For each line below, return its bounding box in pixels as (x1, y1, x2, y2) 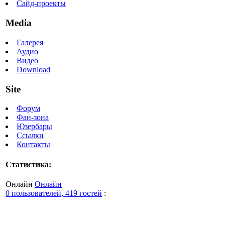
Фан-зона (17, 113, 49, 122)
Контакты (17, 140, 50, 149)
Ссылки (17, 131, 44, 140)
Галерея (17, 38, 43, 47)
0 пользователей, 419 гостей (6, 188, 102, 197)
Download (17, 65, 50, 74)
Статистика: (6, 160, 51, 169)
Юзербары (17, 122, 52, 131)
